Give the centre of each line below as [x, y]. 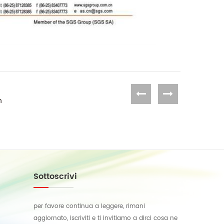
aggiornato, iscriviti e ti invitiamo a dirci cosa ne [105, 218]
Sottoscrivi [55, 176]
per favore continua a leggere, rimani [89, 206]
